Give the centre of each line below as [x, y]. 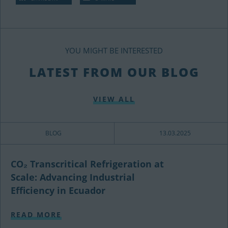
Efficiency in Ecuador [58, 190]
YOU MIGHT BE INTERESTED [114, 50]
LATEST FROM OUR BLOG [114, 72]
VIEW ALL [114, 99]
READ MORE [36, 215]
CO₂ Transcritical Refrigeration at [87, 164]
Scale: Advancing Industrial [73, 177]
